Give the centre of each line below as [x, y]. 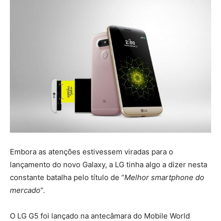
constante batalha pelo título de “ [67, 177]
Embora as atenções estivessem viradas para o [92, 151]
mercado [25, 190]
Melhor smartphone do [164, 177]
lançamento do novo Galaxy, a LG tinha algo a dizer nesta [109, 164]
